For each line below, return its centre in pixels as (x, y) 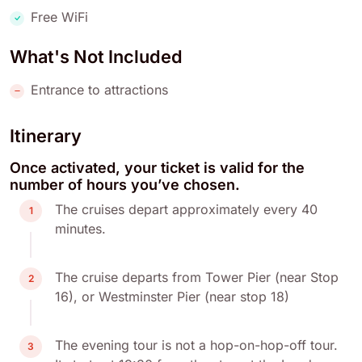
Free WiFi (59, 17)
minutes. (80, 229)
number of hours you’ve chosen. (125, 185)
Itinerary (46, 136)
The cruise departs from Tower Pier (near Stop (197, 278)
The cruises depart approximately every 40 (186, 210)
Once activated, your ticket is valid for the (157, 168)
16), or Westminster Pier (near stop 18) (172, 297)
